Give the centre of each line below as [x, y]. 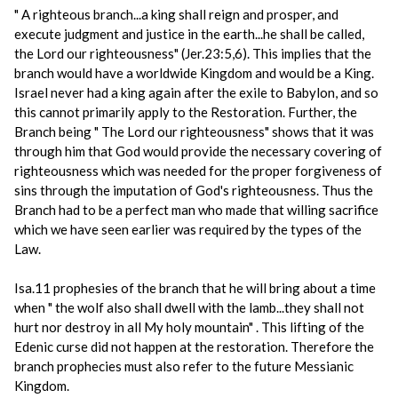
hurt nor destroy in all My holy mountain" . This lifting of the [189, 327]
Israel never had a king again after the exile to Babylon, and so [196, 92]
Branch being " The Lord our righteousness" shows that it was [194, 131]
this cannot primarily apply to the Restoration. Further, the [186, 112]
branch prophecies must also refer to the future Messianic [184, 366]
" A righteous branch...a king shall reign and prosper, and [176, 14]
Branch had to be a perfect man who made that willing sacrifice [196, 210]
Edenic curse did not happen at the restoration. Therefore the [194, 346]
